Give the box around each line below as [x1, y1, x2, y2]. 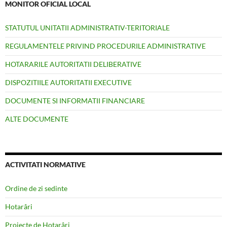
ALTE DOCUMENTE [5, 115, 68, 124]
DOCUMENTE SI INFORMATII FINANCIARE [5, 96, 145, 105]
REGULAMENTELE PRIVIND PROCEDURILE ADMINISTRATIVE [5, 42, 206, 51]
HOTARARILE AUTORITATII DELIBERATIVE [5, 60, 141, 69]
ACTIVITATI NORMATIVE [5, 160, 86, 169]
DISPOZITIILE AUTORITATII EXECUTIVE [5, 78, 132, 87]
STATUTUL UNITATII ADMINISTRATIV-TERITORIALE [5, 23, 170, 32]
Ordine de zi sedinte [5, 184, 67, 193]
